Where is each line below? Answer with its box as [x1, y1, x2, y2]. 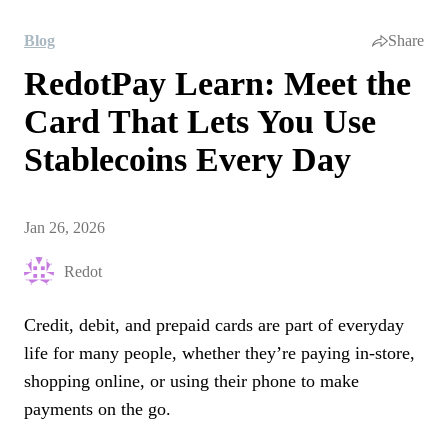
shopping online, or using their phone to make [24, 371, 359, 391]
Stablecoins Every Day [24, 141, 351, 178]
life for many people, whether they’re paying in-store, [24, 343, 415, 363]
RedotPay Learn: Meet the [24, 65, 411, 102]
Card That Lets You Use [24, 103, 376, 140]
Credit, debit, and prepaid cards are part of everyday [24, 315, 404, 335]
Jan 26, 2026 [24, 219, 105, 236]
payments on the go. [24, 399, 171, 419]
